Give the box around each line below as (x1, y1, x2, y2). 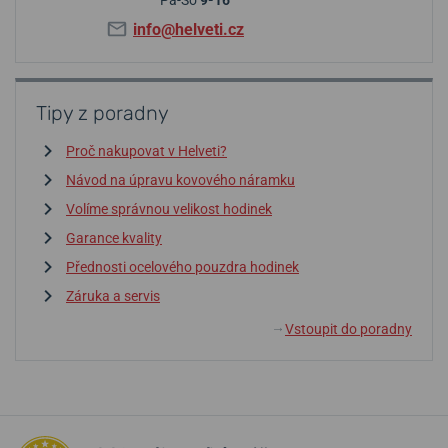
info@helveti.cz (133, 19, 244, 39)
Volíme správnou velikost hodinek (66, 200, 272, 217)
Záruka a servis (66, 287, 160, 304)
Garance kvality (66, 229, 162, 246)
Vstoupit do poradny (285, 320, 412, 337)
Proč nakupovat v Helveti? (66, 142, 227, 159)
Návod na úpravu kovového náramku (66, 171, 295, 188)
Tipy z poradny (36, 100, 169, 125)
